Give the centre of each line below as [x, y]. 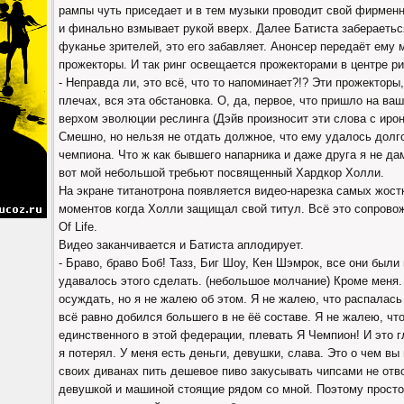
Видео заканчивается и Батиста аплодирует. [181, 245]
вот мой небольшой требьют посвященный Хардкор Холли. [221, 173]
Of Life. [78, 227]
